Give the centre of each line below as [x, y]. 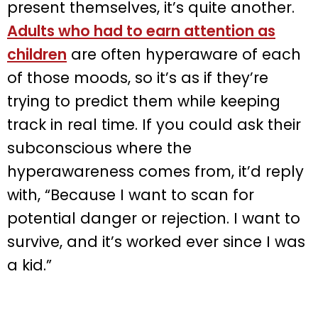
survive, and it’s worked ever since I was [156, 242]
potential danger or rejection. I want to [154, 219]
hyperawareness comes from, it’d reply [155, 172]
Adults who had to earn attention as [141, 31]
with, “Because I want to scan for [131, 195]
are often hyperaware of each [184, 55]
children [37, 55]
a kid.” [29, 265]
